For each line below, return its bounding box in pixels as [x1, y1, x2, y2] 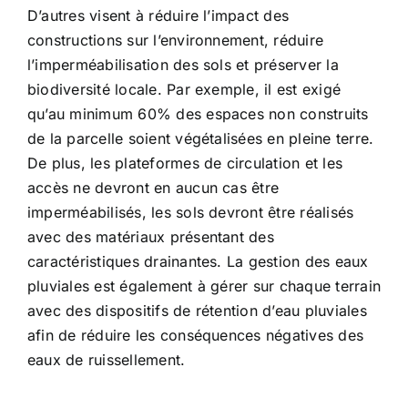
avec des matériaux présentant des [27, 228, 274, 247]
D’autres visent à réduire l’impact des [27, 6, 290, 25]
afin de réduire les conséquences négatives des [27, 326, 364, 345]
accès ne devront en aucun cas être [27, 178, 280, 198]
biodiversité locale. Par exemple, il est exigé [27, 80, 342, 99]
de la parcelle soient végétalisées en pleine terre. [27, 129, 374, 148]
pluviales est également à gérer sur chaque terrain [27, 277, 381, 296]
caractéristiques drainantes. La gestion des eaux [27, 252, 369, 271]
